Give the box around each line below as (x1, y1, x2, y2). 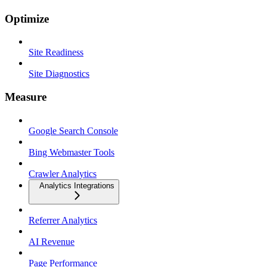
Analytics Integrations (39, 181, 114, 190)
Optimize (5, 12, 49, 25)
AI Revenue (29, 236, 74, 247)
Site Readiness (29, 47, 83, 58)
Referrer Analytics (29, 215, 97, 225)
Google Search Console (29, 125, 118, 136)
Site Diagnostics (29, 69, 89, 79)
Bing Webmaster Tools (29, 147, 114, 157)
